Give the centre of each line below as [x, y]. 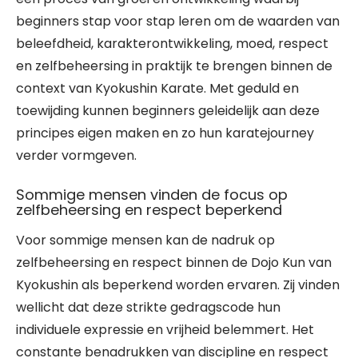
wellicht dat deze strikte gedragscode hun [148, 307]
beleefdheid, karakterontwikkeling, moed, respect [172, 44]
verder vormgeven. [76, 155]
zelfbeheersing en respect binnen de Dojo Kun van [174, 263]
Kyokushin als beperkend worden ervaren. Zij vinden [178, 285]
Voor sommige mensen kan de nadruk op [145, 240]
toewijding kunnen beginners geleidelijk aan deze [168, 111]
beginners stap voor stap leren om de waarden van [178, 21]
